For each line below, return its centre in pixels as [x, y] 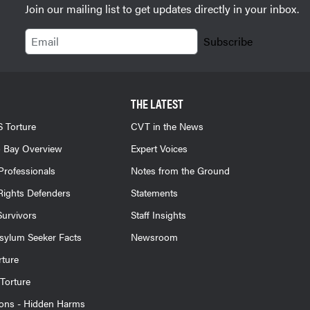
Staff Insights [158, 215]
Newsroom [154, 237]
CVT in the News [167, 126]
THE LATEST [157, 103]
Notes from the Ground [180, 170]
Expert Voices [159, 148]
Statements [154, 192]
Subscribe [228, 41]
